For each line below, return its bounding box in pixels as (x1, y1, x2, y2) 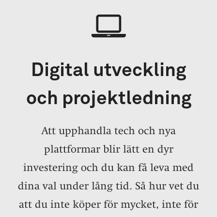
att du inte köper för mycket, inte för (19, 198, 198, 210)
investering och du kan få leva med (23, 161, 194, 173)
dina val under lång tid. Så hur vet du (18, 179, 199, 192)
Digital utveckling (31, 61, 186, 80)
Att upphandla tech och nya (41, 124, 176, 137)
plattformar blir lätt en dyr (44, 142, 173, 155)
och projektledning (26, 89, 191, 108)
